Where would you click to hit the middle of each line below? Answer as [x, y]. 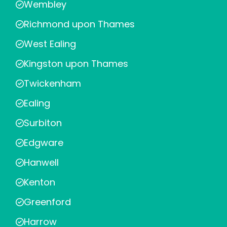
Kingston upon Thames [76, 64]
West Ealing [50, 44]
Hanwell [41, 162]
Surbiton [43, 123]
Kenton [40, 182]
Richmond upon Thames [79, 24]
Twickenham [52, 83]
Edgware [44, 143]
